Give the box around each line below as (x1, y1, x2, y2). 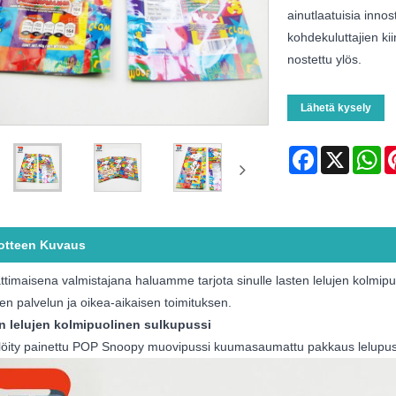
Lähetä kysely (300, 102, 371, 115)
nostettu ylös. (286, 52, 362, 67)
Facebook (316, 146, 373, 161)
